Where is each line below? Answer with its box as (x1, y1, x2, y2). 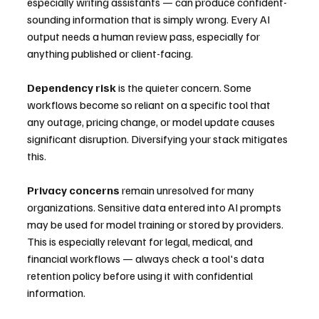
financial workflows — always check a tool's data (27, 251, 266, 266)
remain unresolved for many (120, 183, 256, 197)
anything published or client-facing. (27, 46, 193, 61)
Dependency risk (27, 80, 116, 95)
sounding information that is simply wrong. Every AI (27, 12, 272, 26)
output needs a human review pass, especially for (27, 29, 262, 43)
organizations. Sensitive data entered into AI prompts (27, 200, 283, 214)
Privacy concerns (27, 183, 120, 197)
